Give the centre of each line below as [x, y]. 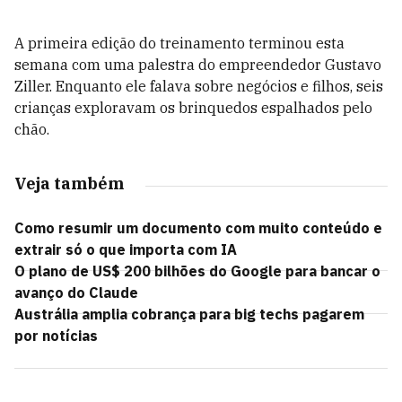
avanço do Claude [76, 293]
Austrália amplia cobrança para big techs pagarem [189, 314]
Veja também [69, 184]
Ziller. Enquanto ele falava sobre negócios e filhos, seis [199, 86]
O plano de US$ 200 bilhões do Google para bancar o [197, 271]
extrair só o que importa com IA [126, 249]
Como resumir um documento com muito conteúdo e [198, 228]
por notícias [56, 336]
